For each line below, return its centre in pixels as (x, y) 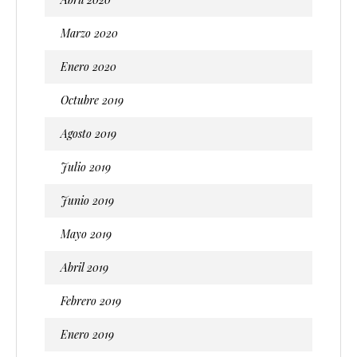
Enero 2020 (88, 66)
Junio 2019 (87, 200)
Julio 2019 (86, 167)
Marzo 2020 (89, 33)
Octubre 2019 (92, 100)
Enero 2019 (87, 334)
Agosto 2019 (88, 133)
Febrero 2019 (91, 300)
